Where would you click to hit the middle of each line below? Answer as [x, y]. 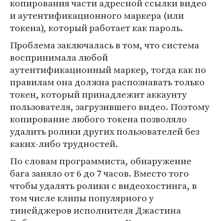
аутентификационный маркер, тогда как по [108, 70]
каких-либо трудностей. [64, 144]
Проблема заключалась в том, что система [105, 45]
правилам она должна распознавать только [107, 82]
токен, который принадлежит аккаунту [98, 94]
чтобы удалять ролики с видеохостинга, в [103, 185]
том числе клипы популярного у [82, 198]
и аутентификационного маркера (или [97, 15]
